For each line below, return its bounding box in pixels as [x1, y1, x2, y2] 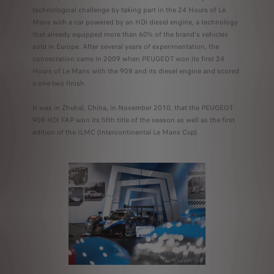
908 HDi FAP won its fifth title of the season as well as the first [32, 114, 235, 125]
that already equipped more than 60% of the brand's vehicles [32, 29, 228, 39]
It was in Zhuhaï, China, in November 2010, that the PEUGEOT [32, 102, 233, 113]
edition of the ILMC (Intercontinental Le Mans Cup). [32, 127, 198, 137]
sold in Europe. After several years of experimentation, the [32, 41, 219, 51]
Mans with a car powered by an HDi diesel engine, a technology [32, 17, 238, 27]
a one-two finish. [32, 78, 86, 88]
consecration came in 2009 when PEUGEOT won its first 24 [32, 53, 224, 64]
